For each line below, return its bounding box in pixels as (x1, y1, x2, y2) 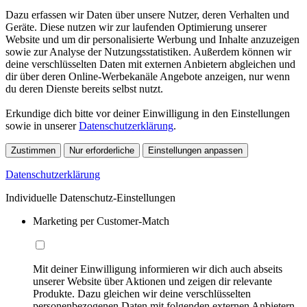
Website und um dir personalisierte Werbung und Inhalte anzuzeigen (5, 33, 299, 45)
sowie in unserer (5, 119, 79, 132)
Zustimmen (11, 145, 56, 156)
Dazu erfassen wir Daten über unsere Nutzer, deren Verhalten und (5, 8, 289, 21)
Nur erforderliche (69, 145, 134, 156)
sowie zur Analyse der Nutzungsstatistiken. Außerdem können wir (5, 45, 291, 58)
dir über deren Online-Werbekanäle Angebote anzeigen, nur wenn (5, 70, 290, 82)
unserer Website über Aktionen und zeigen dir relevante (33, 275, 272, 287)
